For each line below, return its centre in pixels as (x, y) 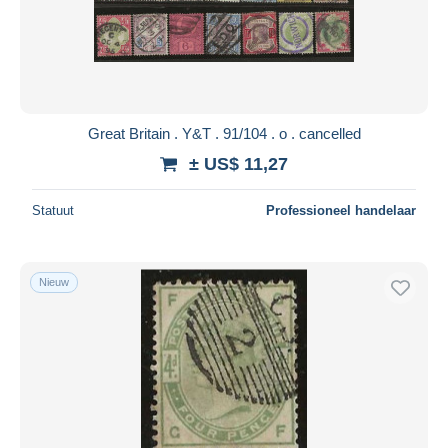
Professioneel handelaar (341, 210)
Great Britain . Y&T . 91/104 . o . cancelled (224, 133)
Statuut (53, 210)
